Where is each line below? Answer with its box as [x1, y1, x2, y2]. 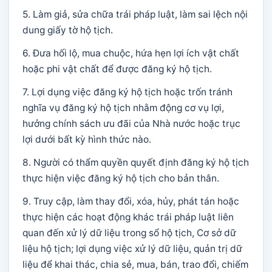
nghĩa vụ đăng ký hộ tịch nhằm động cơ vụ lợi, [22, 102, 224, 114]
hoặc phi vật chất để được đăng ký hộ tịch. [22, 63, 212, 75]
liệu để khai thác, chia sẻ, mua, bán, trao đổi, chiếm [22, 259, 248, 270]
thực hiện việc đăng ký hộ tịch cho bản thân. [22, 172, 219, 184]
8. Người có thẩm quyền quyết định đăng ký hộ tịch [22, 157, 249, 168]
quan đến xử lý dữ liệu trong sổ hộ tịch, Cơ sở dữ [22, 227, 236, 239]
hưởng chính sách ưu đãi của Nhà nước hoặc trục [22, 118, 240, 129]
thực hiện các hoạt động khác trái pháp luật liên [22, 211, 234, 223]
